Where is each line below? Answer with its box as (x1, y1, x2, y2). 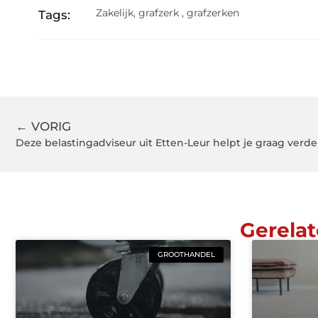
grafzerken (187, 6, 240, 20)
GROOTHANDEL (157, 249, 215, 259)
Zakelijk (96, 6, 134, 20)
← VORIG (16, 119, 71, 134)
